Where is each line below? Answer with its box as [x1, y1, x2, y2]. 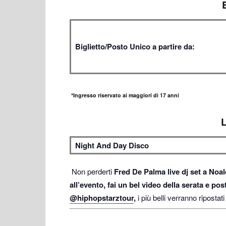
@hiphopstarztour [70, 192, 134, 203]
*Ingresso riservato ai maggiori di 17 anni [70, 91, 179, 99]
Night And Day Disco [75, 140, 149, 151]
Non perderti [70, 166, 114, 177]
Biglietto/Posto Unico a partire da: [75, 40, 195, 52]
